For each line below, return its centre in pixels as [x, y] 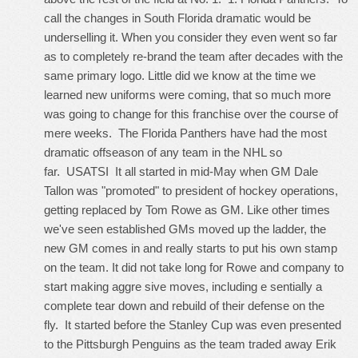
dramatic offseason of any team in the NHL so [163, 152]
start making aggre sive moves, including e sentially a [183, 286]
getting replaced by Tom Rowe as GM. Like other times [187, 210]
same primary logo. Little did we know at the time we [180, 76]
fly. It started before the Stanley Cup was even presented [193, 325]
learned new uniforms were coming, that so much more [187, 95]
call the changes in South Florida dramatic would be [177, 18]
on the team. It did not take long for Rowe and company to [194, 267]
